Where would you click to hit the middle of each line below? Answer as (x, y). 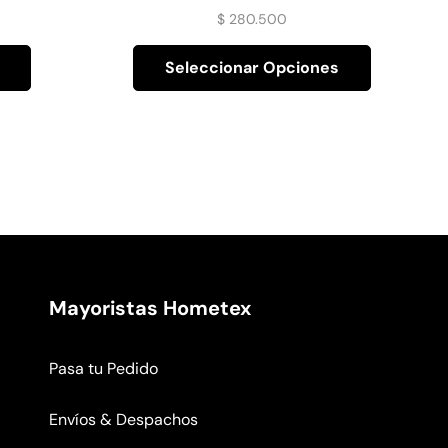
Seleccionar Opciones (251, 68)
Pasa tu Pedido (103, 369)
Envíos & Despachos (123, 420)
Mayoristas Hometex (150, 308)
